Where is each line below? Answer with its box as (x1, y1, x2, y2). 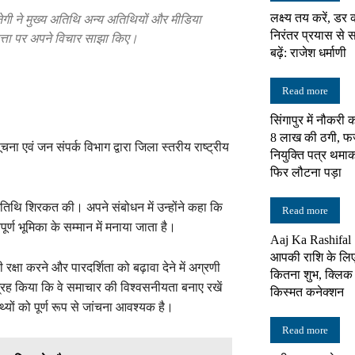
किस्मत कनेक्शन (270, 285, 344, 299)
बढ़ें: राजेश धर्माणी (270, 46, 346, 59)
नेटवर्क (177, 137, 203, 151)
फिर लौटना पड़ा (270, 166, 342, 179)
